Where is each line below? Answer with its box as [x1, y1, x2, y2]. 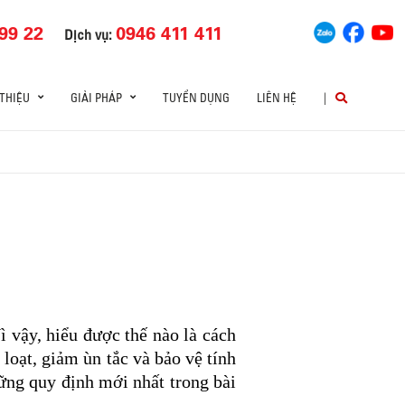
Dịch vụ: [64, 24, 117, 43]
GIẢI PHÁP [71, 90, 122, 105]
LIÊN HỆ [257, 90, 297, 105]
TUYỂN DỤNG [163, 90, 230, 105]
